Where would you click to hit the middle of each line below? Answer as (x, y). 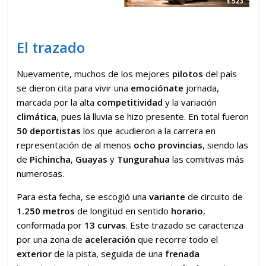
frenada (183, 253)
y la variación (190, 102)
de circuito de (214, 196)
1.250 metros (47, 210)
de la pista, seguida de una (109, 253)
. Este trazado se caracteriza (185, 225)
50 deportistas (49, 130)
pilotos (188, 73)
